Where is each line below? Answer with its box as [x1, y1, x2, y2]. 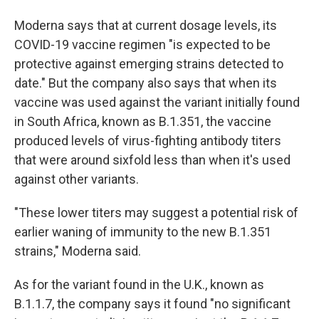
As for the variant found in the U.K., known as [14, 276, 264, 292]
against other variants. [14, 171, 139, 187]
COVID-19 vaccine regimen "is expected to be [14, 36, 271, 52]
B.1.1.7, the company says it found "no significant [14, 296, 291, 311]
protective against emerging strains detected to [14, 56, 283, 71]
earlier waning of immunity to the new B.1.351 [14, 224, 271, 239]
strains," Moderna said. [14, 243, 141, 258]
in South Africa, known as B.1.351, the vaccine [14, 113, 271, 129]
